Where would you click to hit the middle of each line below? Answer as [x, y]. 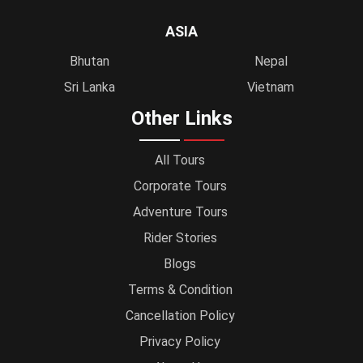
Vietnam [271, 87]
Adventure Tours [180, 211]
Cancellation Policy [180, 315]
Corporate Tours [180, 186]
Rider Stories [180, 237]
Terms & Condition [180, 289]
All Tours [180, 160]
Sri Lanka [89, 87]
